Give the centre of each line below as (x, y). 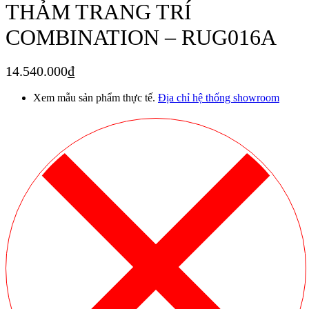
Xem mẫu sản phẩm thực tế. (96, 98)
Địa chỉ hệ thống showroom (219, 98)
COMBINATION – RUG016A (141, 37)
